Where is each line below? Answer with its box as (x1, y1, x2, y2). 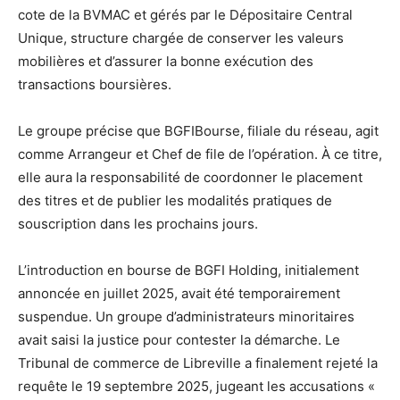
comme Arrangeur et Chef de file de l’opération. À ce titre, (18, 146, 382, 163)
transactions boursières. (18, 76, 171, 94)
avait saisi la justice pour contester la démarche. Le (18, 331, 340, 349)
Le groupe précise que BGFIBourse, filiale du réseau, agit (18, 122, 379, 140)
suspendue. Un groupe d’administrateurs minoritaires (18, 308, 354, 326)
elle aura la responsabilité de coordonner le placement (18, 169, 362, 187)
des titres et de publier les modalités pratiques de (18, 192, 332, 210)
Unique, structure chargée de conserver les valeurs (18, 29, 344, 47)
